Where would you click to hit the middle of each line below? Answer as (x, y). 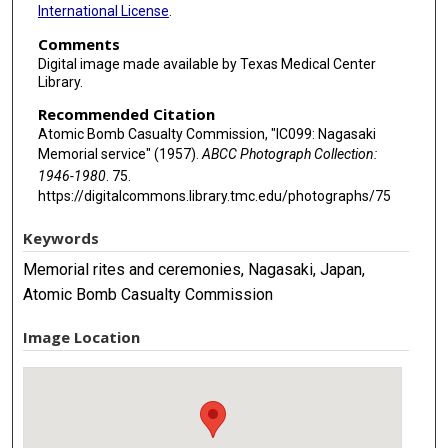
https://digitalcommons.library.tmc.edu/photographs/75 (214, 196)
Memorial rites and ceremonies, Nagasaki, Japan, (194, 269)
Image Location (82, 336)
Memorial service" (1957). (119, 154)
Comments (78, 44)
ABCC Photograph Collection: (289, 154)
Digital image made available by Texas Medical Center (206, 64)
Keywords (61, 237)
